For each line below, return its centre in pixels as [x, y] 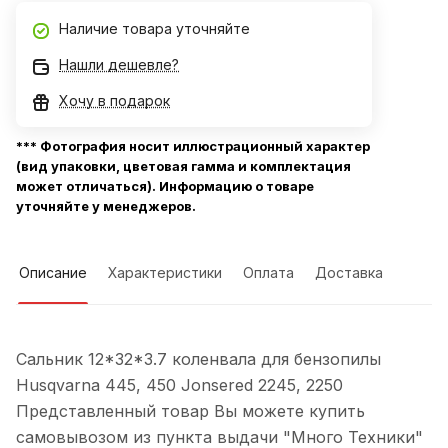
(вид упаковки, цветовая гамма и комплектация [183, 166]
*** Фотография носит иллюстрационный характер [193, 146]
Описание [53, 273]
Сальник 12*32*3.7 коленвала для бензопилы [198, 359]
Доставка [349, 273]
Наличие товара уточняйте [154, 29]
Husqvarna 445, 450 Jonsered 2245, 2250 [179, 385]
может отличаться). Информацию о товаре [165, 186]
